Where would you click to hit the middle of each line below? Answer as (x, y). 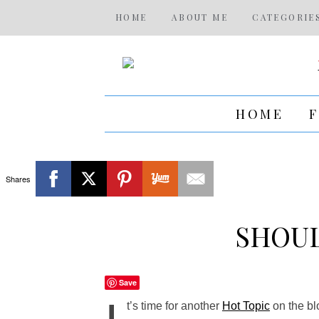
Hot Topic (246, 306)
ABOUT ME (200, 17)
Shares (18, 178)
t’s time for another (174, 306)
